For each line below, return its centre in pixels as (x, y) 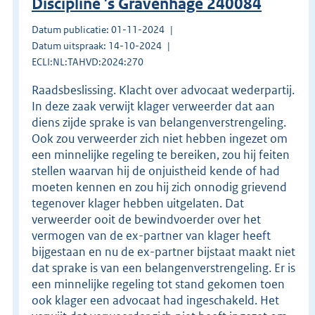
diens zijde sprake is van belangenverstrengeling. (159, 122)
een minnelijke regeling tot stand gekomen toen (158, 284)
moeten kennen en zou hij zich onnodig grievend (159, 187)
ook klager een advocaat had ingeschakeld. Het (155, 300)
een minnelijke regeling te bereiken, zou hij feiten (161, 154)
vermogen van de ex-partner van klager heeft (151, 235)
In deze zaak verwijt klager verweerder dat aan (153, 106)
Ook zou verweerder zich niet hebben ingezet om (160, 138)
